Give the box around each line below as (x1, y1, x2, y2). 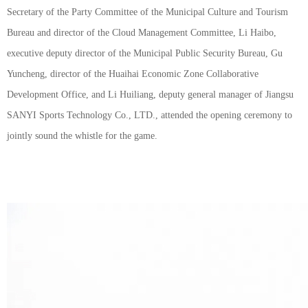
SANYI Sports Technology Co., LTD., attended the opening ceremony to (7, 110, 292, 120)
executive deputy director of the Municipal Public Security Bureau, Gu (7, 48, 283, 58)
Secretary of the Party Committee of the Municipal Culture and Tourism (7, 7, 288, 17)
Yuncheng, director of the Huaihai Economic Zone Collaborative (7, 69, 258, 79)
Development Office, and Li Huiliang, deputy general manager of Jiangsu (7, 89, 294, 100)
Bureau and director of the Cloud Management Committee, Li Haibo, (7, 27, 276, 38)
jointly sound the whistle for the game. (7, 131, 157, 141)
